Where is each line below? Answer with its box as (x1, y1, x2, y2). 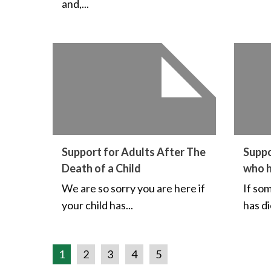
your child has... (62, 198, 133, 212)
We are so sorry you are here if (62, 181, 205, 195)
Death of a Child (62, 162, 141, 175)
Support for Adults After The (62, 145, 206, 159)
